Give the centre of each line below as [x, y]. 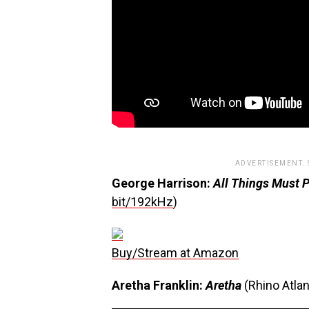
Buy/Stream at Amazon [175, 253]
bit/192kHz [142, 202]
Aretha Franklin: [159, 285]
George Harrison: [162, 183]
